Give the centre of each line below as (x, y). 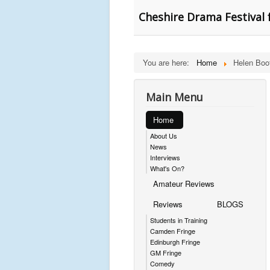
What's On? (167, 168)
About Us (164, 136)
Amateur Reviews (184, 184)
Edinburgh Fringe (175, 242)
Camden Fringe (173, 231)
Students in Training (179, 220)
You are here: (168, 62)
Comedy (162, 263)
